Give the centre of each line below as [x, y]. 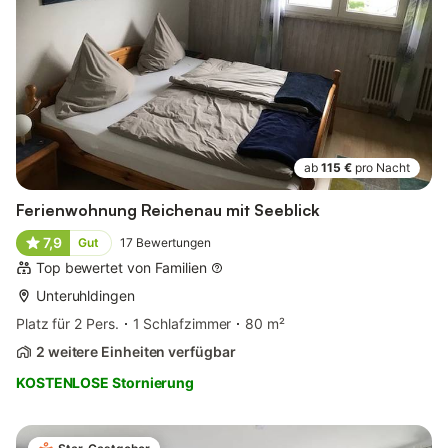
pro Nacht [382, 167]
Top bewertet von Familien [121, 267]
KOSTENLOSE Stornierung [105, 382]
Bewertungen [173, 242]
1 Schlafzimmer [182, 323]
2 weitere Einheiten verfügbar [136, 351]
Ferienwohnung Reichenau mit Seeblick [168, 209]
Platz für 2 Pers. [67, 323]
